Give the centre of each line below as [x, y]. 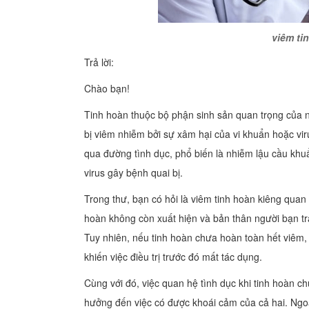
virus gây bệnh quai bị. [133, 172]
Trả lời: [99, 62]
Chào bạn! [107, 88]
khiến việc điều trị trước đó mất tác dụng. [173, 256]
